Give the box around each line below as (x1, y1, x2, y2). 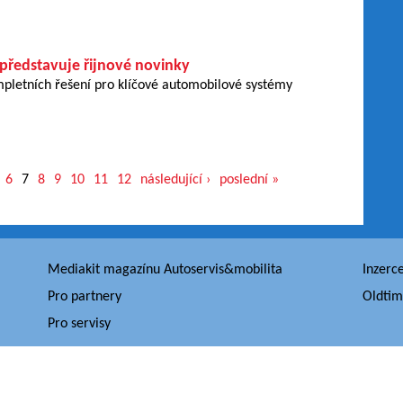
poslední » (219, 173, 279, 187)
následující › (139, 173, 210, 187)
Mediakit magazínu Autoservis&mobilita (47, 263, 282, 277)
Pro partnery (47, 290, 121, 304)
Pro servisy (47, 317, 111, 331)
